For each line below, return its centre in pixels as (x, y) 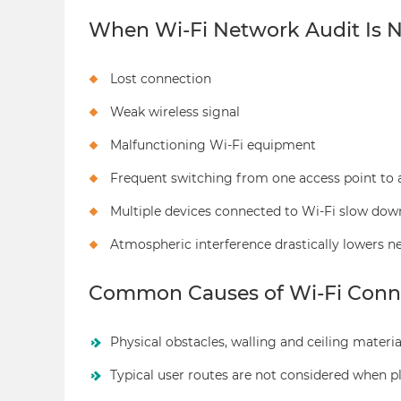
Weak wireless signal (175, 111)
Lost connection (161, 78)
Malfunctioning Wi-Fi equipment (213, 145)
